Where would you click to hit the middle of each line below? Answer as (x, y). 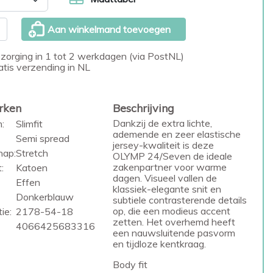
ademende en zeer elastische (177, 134)
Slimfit (29, 124)
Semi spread (42, 138)
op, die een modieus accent (172, 211)
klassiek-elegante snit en (167, 189)
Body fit (130, 264)
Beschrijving (144, 108)
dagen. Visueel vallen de (165, 178)
